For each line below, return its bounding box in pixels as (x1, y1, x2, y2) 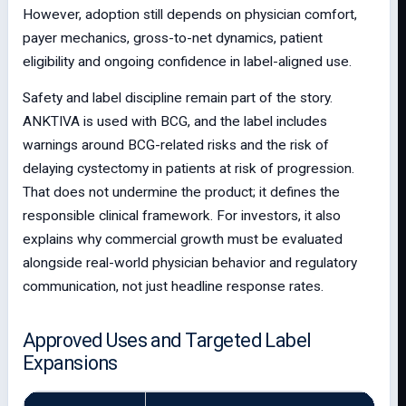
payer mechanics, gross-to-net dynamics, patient (23, 30, 323, 46)
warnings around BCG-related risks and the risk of (23, 137, 329, 153)
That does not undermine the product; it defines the (23, 184, 340, 200)
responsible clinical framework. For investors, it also (23, 208, 341, 224)
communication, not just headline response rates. (23, 278, 324, 295)
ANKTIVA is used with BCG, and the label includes (23, 113, 327, 130)
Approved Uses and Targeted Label (23, 329, 312, 352)
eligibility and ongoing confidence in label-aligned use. (23, 53, 352, 70)
